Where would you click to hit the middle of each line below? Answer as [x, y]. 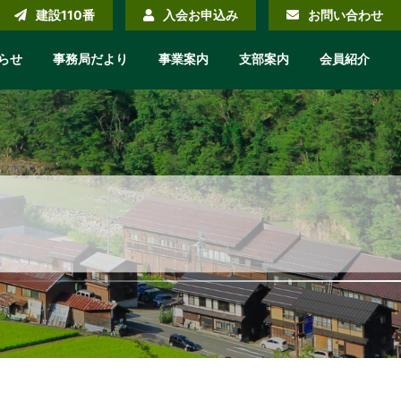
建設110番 [65, 15]
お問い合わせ [346, 15]
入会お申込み [200, 15]
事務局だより [90, 59]
